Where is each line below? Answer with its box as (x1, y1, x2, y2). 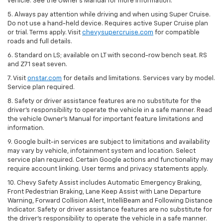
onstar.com (27, 75, 62, 82)
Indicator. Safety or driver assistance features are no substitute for (7, 206, 212, 213)
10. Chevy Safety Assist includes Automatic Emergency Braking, (7, 179, 202, 186)
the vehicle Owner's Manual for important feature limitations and (7, 115, 203, 122)
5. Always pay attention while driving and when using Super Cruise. (7, 11, 211, 18)
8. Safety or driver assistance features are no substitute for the (7, 98, 201, 105)
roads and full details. (7, 38, 72, 45)
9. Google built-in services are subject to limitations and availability (7, 138, 210, 145)
